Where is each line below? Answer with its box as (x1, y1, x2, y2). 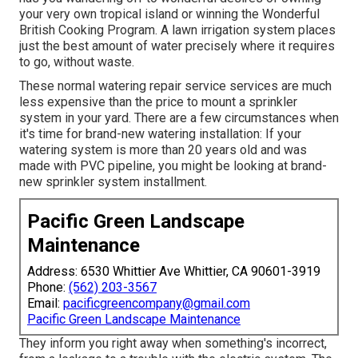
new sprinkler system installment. (19, 173, 207, 189)
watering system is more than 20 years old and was (19, 141, 307, 157)
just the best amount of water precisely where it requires (19, 38, 335, 54)
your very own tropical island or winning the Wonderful (19, 6, 320, 22)
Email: (27, 295, 63, 311)
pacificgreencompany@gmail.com (63, 295, 250, 311)
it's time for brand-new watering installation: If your (19, 125, 301, 141)
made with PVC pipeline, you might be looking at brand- (19, 157, 327, 173)
